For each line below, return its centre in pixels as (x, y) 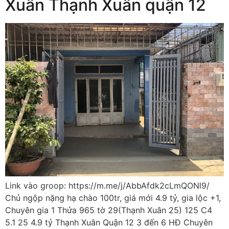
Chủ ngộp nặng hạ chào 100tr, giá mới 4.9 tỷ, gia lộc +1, (113, 198)
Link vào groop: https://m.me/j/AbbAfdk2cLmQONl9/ (107, 185)
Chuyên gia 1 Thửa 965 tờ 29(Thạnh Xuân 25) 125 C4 (109, 210)
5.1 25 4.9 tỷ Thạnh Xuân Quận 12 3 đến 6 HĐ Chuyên (109, 222)
